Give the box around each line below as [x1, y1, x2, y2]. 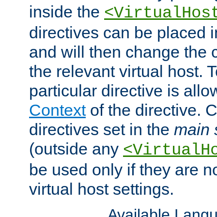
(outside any [29, 139, 123, 158]
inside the [29, 2, 104, 21]
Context [29, 100, 86, 119]
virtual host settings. [29, 179, 174, 198]
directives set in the [29, 120, 174, 139]
